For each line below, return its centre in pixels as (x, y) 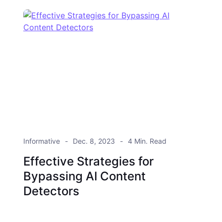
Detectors (51, 191)
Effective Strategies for (88, 162)
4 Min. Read (147, 141)
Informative (41, 141)
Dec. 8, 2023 (94, 141)
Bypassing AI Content (84, 176)
